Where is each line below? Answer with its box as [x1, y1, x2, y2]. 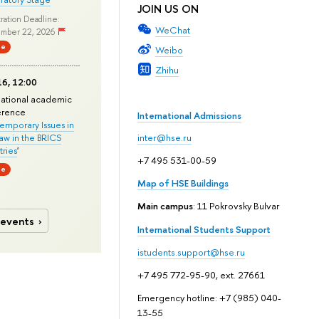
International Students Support [137, 223, 271, 236]
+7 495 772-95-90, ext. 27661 [137, 268, 265, 281]
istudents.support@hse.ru [137, 246, 245, 259]
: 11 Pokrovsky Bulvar [192, 199, 280, 212]
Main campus [137, 199, 193, 212]
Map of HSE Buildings [137, 177, 229, 190]
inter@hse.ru [137, 131, 192, 145]
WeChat [155, 23, 190, 37]
